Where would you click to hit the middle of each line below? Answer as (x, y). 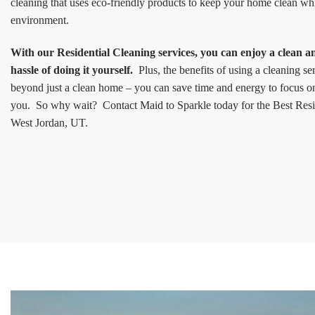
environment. (40, 20)
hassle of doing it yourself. (73, 70)
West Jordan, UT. (49, 123)
